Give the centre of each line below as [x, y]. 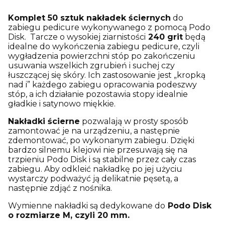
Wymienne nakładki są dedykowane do [87, 205]
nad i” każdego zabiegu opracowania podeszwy [102, 84]
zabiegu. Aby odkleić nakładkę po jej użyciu [95, 169]
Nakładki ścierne [44, 121]
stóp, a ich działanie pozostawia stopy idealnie [98, 94]
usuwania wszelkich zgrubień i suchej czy [91, 65]
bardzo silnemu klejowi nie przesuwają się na [98, 150]
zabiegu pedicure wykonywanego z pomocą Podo [109, 27]
